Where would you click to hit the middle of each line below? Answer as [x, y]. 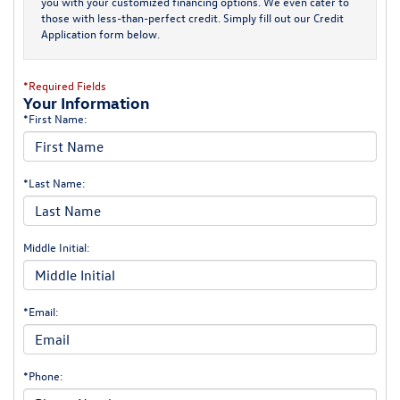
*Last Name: [54, 182]
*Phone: [43, 375]
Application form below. [100, 33]
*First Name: [55, 118]
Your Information [86, 102]
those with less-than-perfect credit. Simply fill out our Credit [192, 17]
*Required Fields [65, 85]
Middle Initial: [57, 246]
